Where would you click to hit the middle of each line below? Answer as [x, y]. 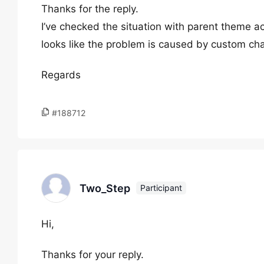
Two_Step [105, 188]
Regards [61, 75]
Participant [161, 188]
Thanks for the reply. [90, 9]
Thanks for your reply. [93, 255]
